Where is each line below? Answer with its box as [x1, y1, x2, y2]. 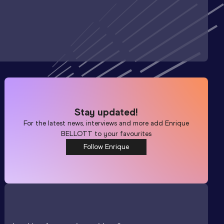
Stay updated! [74, 105, 138, 118]
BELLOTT [61, 129, 93, 138]
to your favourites [92, 129, 152, 138]
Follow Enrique [83, 142, 129, 151]
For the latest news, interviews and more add [23, 118, 165, 127]
